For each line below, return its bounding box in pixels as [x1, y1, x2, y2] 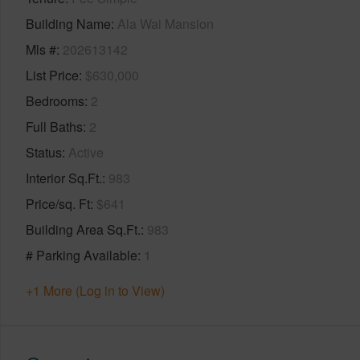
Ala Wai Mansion [117, 14, 214, 33]
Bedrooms [26, 91, 84, 110]
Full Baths [26, 117, 83, 136]
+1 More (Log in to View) [26, 280, 165, 300]
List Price [26, 65, 79, 84]
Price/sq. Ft [26, 194, 90, 213]
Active [68, 142, 104, 162]
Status [26, 142, 62, 162]
